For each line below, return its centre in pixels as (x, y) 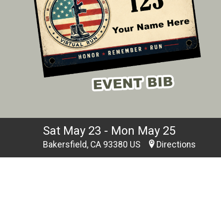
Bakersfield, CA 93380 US (93, 145)
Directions (176, 145)
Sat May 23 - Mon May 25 (109, 131)
